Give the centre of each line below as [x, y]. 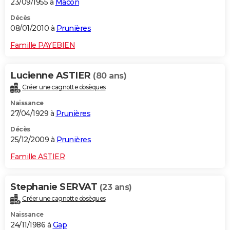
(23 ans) [116, 187]
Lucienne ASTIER [52, 75]
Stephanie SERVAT [55, 187]
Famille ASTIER [37, 156]
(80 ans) [110, 75]
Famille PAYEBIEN [43, 45]
